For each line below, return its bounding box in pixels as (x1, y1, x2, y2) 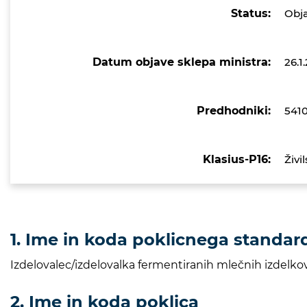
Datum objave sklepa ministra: (93, 55, 271, 69)
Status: (231, 6, 271, 20)
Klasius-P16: (203, 152, 271, 166)
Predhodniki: (197, 103, 271, 117)
